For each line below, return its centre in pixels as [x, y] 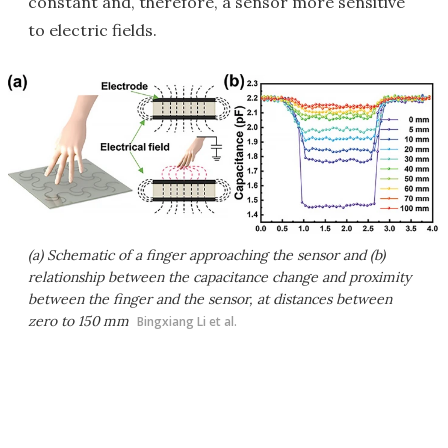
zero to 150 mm [78, 321]
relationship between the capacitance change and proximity [219, 277]
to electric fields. [92, 30]
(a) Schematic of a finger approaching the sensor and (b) [206, 255]
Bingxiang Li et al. [187, 322]
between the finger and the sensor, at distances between [210, 299]
